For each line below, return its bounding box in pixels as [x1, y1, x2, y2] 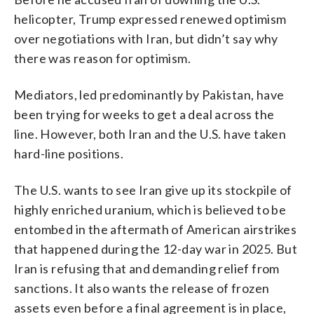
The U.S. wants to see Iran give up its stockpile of [14, 182, 292, 198]
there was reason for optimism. [14, 50, 191, 67]
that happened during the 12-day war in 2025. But [14, 241, 298, 257]
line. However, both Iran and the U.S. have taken [14, 126, 287, 142]
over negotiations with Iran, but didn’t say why [14, 31, 278, 47]
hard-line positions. [14, 146, 123, 162]
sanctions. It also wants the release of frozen [14, 280, 270, 296]
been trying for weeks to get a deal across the [14, 107, 275, 123]
